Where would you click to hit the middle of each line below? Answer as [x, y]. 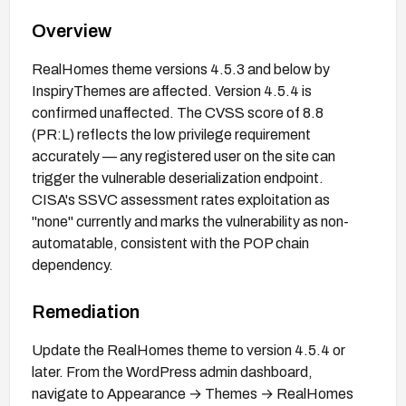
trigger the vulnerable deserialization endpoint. [178, 178]
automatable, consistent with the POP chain [170, 243]
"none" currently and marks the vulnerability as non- [190, 221]
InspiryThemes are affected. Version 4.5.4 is [172, 91]
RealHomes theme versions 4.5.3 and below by [181, 69]
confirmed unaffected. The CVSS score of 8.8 [178, 112]
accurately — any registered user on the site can [184, 156]
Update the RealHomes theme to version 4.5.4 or [188, 350]
